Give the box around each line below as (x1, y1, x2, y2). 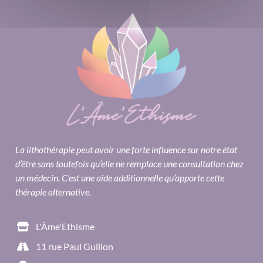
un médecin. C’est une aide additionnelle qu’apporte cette (15, 172, 224, 184)
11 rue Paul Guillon (36, 240, 113, 252)
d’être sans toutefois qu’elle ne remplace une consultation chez (15, 158, 244, 170)
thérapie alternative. (15, 186, 91, 198)
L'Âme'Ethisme (36, 220, 95, 232)
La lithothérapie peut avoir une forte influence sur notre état (15, 144, 237, 156)
